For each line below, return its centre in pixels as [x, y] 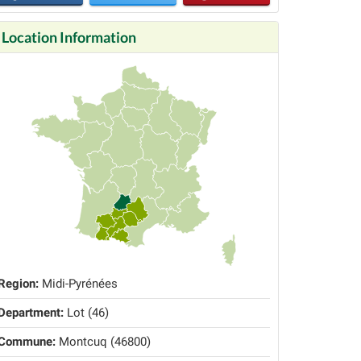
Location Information [69, 37]
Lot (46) [86, 313]
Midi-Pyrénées [78, 284]
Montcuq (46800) [103, 342]
